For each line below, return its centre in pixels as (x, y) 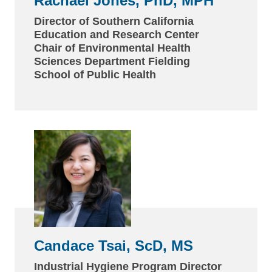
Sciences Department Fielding (112, 61)
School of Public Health (95, 74)
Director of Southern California (114, 21)
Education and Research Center (117, 34)
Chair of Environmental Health (112, 48)
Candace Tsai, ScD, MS (114, 245)
